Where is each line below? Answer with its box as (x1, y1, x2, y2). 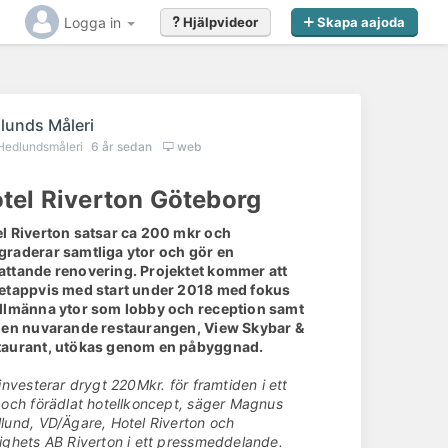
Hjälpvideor (183, 14, 258, 30)
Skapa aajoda (317, 14, 405, 30)
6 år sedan (91, 139, 156, 154)
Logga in (64, 14, 125, 31)
